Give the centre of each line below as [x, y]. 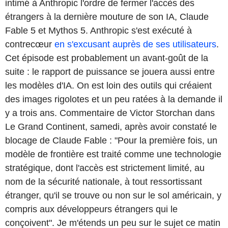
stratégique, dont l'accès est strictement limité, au [105, 168]
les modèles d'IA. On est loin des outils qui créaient [108, 85]
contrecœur [30, 44]
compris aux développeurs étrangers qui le [91, 209]
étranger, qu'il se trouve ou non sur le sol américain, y [113, 195]
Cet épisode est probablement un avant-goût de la [107, 58]
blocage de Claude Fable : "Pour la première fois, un [111, 140]
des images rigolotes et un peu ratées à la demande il [114, 99]
